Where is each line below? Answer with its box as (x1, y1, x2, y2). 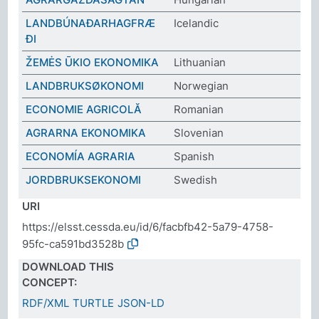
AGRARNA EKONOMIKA (26, 125, 147, 140)
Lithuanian (174, 55, 226, 69)
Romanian (174, 102, 224, 116)
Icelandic (174, 16, 219, 30)
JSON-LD (117, 296, 165, 310)
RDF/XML (22, 296, 70, 310)
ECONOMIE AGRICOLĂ (26, 102, 142, 116)
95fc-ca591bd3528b (22, 236, 125, 251)
